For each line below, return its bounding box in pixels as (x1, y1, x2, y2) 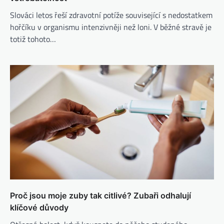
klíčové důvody (10, 202, 68, 213)
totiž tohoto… (10, 32, 56, 45)
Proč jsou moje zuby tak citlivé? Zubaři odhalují (10, 190, 191, 201)
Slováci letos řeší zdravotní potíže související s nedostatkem (10, 8, 212, 21)
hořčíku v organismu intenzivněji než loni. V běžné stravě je (10, 20, 211, 33)
